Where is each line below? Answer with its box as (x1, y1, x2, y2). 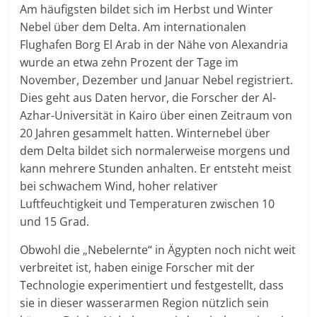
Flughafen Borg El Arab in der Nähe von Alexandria (20, 37, 289, 53)
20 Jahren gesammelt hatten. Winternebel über (20, 125, 271, 142)
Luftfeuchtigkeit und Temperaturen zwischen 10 (20, 196, 275, 212)
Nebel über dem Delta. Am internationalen (20, 19, 247, 35)
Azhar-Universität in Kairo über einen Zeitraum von (20, 108, 293, 124)
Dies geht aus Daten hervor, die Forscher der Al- (20, 90, 277, 106)
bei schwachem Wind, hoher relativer (20, 178, 219, 195)
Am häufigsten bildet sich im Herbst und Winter (20, 1, 274, 18)
